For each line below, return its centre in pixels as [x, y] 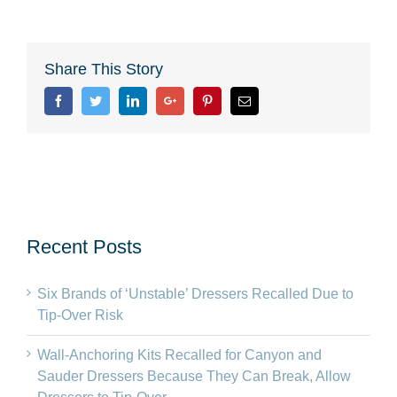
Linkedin [161, 100]
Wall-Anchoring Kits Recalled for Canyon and [179, 354]
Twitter [119, 100]
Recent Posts [84, 246]
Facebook [88, 100]
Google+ [197, 100]
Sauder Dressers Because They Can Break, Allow [194, 376]
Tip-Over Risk [80, 315]
